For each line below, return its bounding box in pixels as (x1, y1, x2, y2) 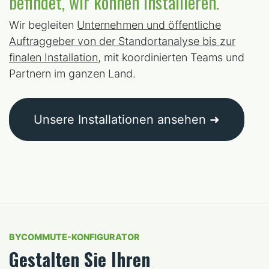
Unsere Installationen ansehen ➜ (34, 112, 220, 127)
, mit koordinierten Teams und (98, 51, 244, 64)
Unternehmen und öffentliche (77, 19, 221, 32)
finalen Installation (9, 51, 98, 64)
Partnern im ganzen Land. (9, 67, 136, 80)
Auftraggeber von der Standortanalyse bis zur (9, 35, 235, 48)
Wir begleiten (9, 19, 77, 32)
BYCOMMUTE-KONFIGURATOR (9, 232, 140, 243)
